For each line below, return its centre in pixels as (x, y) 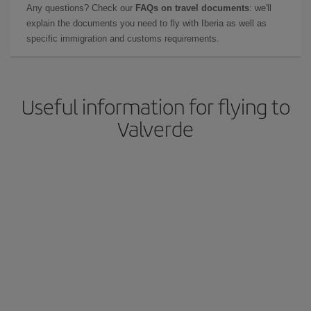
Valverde (155, 128)
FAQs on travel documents (192, 8)
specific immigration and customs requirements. (123, 39)
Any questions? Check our (81, 8)
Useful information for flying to (155, 106)
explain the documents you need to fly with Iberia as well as (146, 23)
